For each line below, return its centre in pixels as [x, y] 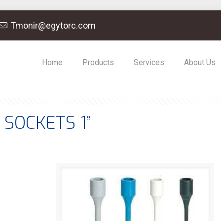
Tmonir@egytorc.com [53, 25]
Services [149, 62]
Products [98, 62]
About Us [200, 62]
